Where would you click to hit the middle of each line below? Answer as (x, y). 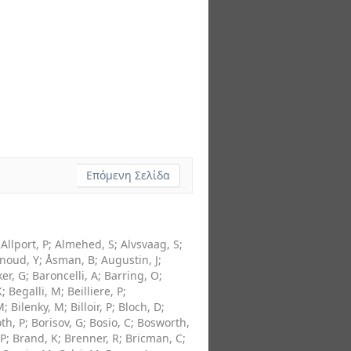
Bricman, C (154, 338)
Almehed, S (85, 244)
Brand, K (35, 338)
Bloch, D (140, 307)
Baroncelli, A (65, 275)
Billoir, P (91, 307)
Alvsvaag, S (150, 244)
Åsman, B (70, 260)
